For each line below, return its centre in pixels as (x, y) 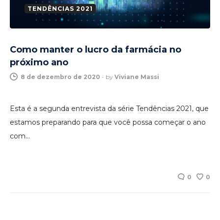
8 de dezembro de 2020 (60, 77)
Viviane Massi (137, 77)
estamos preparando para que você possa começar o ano (108, 123)
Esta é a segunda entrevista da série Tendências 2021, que (109, 109)
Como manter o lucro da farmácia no (96, 50)
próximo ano (39, 63)
